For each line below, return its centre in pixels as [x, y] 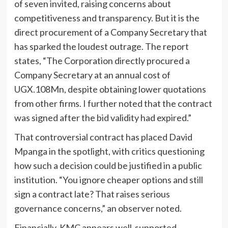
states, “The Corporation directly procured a [102, 61]
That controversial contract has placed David [103, 137]
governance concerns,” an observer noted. [98, 208]
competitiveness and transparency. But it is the [107, 18]
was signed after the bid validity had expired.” [103, 118]
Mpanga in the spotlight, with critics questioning [109, 151]
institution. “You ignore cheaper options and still [108, 180]
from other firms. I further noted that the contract [113, 104]
